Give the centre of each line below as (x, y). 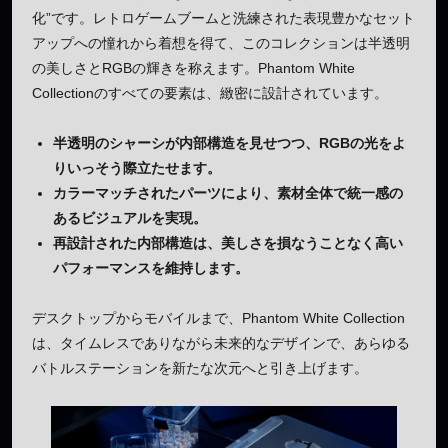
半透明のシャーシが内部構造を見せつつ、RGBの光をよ (229, 143)
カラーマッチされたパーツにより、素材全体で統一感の (228, 193)
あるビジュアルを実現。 (130, 218)
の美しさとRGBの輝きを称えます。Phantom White (193, 68)
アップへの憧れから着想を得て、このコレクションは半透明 (221, 43)
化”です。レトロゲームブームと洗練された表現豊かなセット (223, 18)
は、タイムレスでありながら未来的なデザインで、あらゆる (221, 343)
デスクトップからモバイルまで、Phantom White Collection (218, 318)
